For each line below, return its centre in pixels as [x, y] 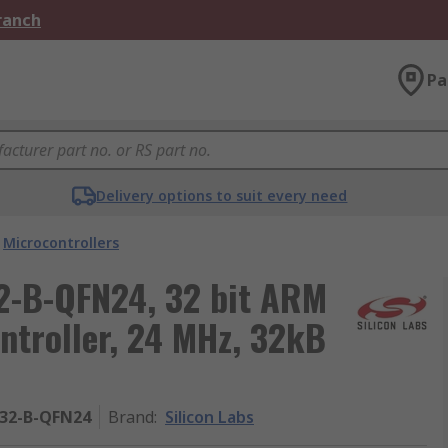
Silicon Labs [209, 417]
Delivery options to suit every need [222, 195]
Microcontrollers [61, 242]
